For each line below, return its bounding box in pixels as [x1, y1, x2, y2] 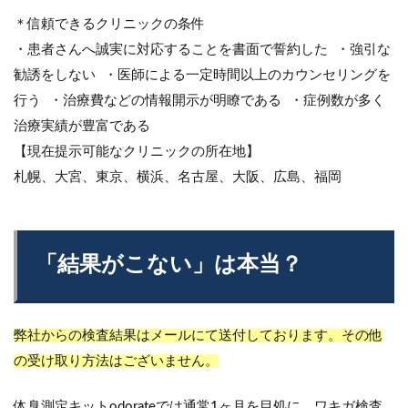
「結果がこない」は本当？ [36, 253, 302, 276]
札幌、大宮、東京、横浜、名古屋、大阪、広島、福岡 [14, 169, 342, 184]
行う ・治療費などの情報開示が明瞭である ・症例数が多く [14, 93, 385, 107]
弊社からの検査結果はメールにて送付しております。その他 [14, 328, 382, 342]
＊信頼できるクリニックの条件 [14, 16, 205, 31]
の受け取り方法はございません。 [14, 353, 219, 368]
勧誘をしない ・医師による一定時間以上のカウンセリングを [14, 67, 391, 82]
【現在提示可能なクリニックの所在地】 [14, 144, 260, 158]
